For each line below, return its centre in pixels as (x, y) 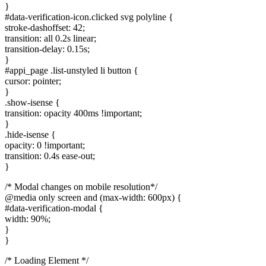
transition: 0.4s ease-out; (50, 156)
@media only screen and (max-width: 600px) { (93, 197)
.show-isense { (32, 102)
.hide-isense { (30, 134)
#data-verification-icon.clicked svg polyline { (89, 17)
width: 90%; (28, 218)
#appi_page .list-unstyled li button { (72, 70)
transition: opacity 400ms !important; (73, 113)
